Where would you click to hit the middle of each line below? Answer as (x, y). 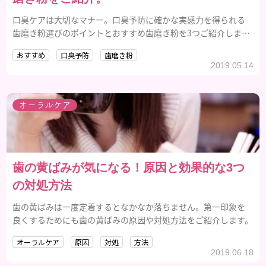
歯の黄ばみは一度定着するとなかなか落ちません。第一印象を (129, 206)
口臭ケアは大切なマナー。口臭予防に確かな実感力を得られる (129, 19)
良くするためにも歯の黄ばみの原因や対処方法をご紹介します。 (133, 219)
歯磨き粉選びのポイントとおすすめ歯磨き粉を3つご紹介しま (127, 32)
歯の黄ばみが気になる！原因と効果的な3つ (129, 167)
